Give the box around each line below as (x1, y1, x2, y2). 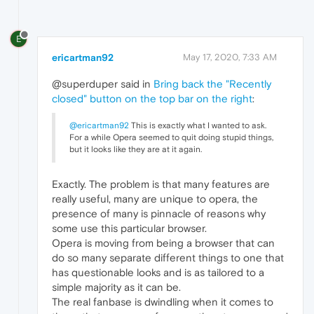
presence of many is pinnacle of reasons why (52, 207, 266, 220)
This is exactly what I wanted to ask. (129, 121, 266, 131)
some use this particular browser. (52, 222, 207, 235)
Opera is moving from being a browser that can (52, 237, 275, 250)
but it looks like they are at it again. (69, 144, 202, 155)
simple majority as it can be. (52, 281, 181, 294)
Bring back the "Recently (153, 78, 271, 90)
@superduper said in (52, 78, 153, 90)
